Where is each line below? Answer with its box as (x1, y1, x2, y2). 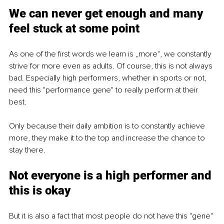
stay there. (9, 144, 47, 155)
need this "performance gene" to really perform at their (9, 84, 200, 95)
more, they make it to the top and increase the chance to (9, 132, 207, 143)
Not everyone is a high (9, 168, 133, 182)
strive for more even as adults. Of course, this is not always (9, 60, 214, 71)
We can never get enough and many (9, 6, 206, 20)
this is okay (9, 183, 70, 197)
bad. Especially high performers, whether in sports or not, (9, 72, 208, 83)
